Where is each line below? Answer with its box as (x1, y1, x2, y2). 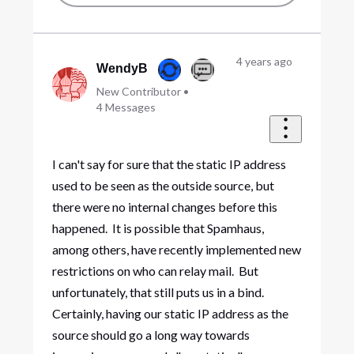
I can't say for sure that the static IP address (51, 156, 286, 171)
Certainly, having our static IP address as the (51, 305, 288, 321)
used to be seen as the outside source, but (51, 177, 274, 193)
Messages (105, 100, 156, 115)
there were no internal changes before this (51, 198, 277, 214)
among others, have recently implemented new (51, 241, 301, 257)
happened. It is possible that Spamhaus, (51, 220, 264, 235)
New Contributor (96, 85, 182, 99)
